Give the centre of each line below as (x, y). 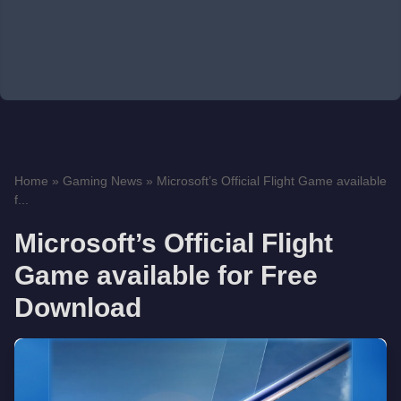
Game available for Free (166, 275)
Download (78, 307)
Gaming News (102, 181)
